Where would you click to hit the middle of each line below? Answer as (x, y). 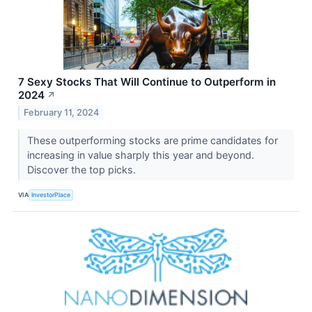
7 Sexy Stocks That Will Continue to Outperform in (147, 81)
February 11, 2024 (62, 113)
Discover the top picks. (83, 170)
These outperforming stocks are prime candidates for (152, 141)
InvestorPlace (51, 194)
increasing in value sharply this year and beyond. (140, 155)
